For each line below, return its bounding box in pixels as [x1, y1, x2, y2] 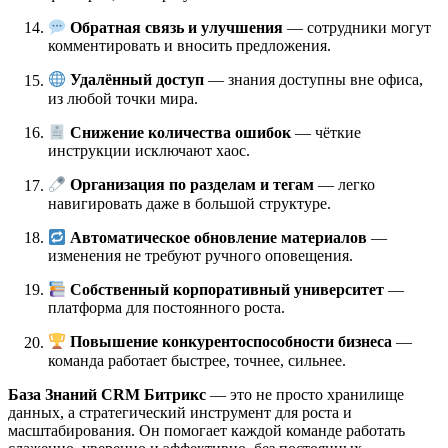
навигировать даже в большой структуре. [48, 194, 331, 212]
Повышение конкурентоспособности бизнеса [70, 333, 393, 351]
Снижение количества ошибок [70, 124, 292, 142]
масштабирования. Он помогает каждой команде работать [8, 421, 405, 439]
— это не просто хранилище [206, 385, 404, 403]
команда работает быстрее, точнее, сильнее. [48, 351, 346, 369]
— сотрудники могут [283, 19, 432, 37]
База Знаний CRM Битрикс [8, 385, 206, 403]
